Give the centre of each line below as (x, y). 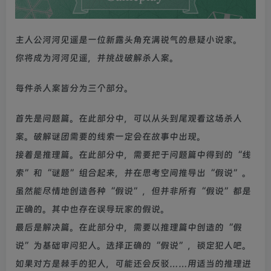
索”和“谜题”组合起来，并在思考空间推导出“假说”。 (133, 173)
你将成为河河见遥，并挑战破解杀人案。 (97, 58)
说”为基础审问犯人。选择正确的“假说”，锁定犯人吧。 (133, 246)
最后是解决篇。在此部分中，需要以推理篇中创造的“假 (129, 228)
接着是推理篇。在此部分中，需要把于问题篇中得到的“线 (133, 155)
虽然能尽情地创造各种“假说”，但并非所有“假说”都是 (133, 191)
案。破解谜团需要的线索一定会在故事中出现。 (110, 137)
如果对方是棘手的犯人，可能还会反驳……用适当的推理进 (133, 264)
